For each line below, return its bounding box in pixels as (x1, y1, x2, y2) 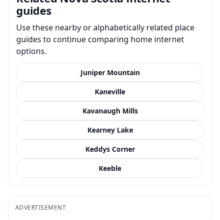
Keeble (99, 163, 121, 173)
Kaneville (95, 86, 125, 96)
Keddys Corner (85, 144, 135, 154)
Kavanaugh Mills (82, 106, 138, 115)
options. (16, 45, 47, 56)
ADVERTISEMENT (15, 203, 66, 212)
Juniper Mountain (80, 67, 140, 77)
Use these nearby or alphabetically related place (16, 22, 194, 33)
